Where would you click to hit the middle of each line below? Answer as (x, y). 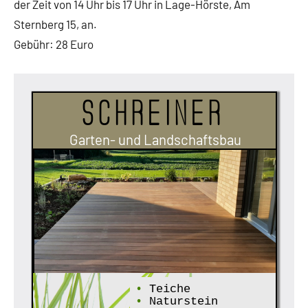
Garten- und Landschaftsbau (155, 139)
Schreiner (154, 114)
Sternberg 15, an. (55, 24)
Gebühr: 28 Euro (54, 44)
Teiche (167, 289)
